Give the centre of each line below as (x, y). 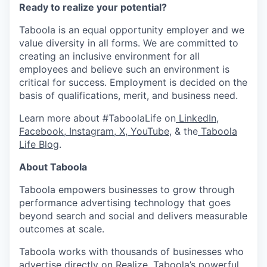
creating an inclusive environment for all (109, 56)
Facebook (41, 131)
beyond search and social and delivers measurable (133, 215)
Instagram (90, 131)
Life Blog (39, 144)
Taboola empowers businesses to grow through (127, 189)
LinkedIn (196, 118)
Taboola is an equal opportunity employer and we (132, 30)
